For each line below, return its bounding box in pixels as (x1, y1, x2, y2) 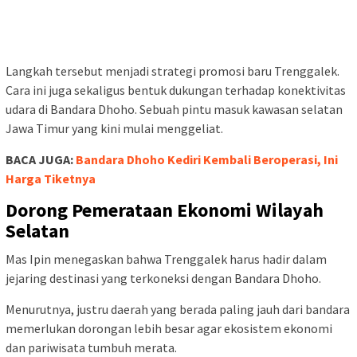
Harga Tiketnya (6, 170, 96, 186)
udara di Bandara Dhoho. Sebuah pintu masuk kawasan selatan (6, 100, 343, 117)
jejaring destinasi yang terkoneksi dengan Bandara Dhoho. (6, 269, 321, 286)
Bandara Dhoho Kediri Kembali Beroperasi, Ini (76, 151, 338, 167)
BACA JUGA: (6, 151, 76, 167)
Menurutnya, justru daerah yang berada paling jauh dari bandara (6, 300, 350, 317)
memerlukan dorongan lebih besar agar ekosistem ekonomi (6, 320, 332, 336)
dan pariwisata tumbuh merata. (6, 339, 177, 355)
